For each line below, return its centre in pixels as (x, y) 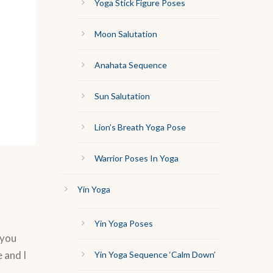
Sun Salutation (122, 96)
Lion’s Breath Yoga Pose (140, 127)
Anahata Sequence (130, 65)
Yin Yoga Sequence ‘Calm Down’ (155, 255)
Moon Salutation (126, 34)
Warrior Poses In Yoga (136, 158)
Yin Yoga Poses (123, 224)
